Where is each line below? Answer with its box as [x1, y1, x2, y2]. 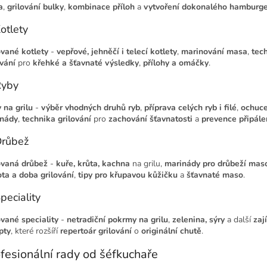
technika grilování [22, 113, 91, 125]
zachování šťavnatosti [108, 113, 193, 125]
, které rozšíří [11, 225, 58, 237]
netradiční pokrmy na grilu [67, 213, 168, 225]
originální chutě [141, 225, 201, 237]
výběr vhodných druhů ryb [41, 101, 140, 113]
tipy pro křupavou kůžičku [78, 169, 178, 181]
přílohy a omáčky [143, 57, 209, 69]
